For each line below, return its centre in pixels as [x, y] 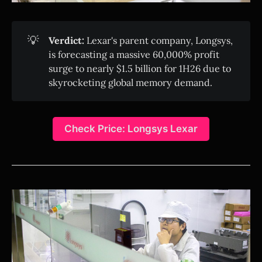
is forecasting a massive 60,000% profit [134, 54]
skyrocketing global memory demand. [130, 82]
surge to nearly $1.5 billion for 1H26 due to [139, 68]
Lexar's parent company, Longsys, [158, 40]
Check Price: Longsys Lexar [131, 129]
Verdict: [66, 40]
